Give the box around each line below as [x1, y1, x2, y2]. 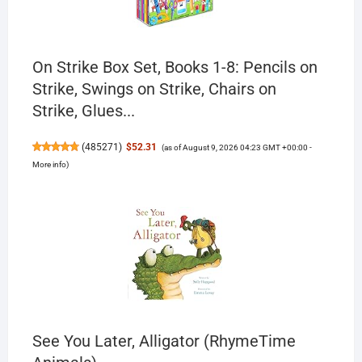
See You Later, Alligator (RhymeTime [32, 330, 296, 351]
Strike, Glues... [32, 100, 135, 120]
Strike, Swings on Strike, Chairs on [32, 78, 276, 99]
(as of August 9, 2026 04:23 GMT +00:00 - [161, 142, 312, 152]
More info [32, 159, 66, 169]
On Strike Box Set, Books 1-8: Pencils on [32, 57, 318, 77]
